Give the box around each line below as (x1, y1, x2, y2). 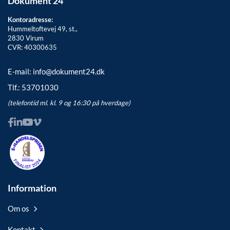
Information (8, 182, 56, 194)
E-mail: (8, 67, 33, 76)
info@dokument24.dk (33, 67, 105, 76)
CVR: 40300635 (8, 43, 57, 52)
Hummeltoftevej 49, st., (8, 25, 78, 33)
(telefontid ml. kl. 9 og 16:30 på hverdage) (8, 99, 130, 107)
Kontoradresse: (8, 15, 53, 24)
